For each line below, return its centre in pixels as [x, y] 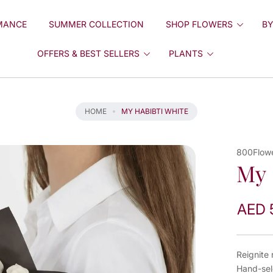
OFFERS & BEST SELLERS [89, 53]
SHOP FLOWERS [199, 24]
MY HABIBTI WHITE [155, 111]
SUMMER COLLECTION [96, 24]
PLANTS [186, 53]
